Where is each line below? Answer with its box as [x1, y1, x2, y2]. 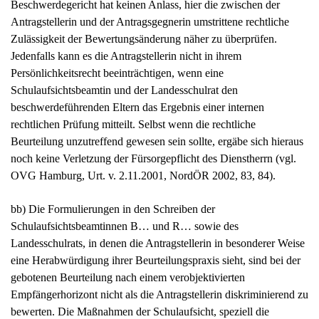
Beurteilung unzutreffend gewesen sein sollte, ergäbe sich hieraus [11, 135, 303, 148]
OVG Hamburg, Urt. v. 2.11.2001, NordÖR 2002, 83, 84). [11, 169, 276, 182]
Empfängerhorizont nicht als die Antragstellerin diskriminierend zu [11, 288, 308, 300]
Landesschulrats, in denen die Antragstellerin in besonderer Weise [11, 236, 305, 249]
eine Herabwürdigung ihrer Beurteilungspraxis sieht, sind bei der [11, 253, 300, 266]
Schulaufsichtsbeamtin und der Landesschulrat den [11, 84, 238, 97]
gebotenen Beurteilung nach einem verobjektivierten [11, 271, 245, 283]
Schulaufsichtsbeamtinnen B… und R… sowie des [11, 219, 239, 232]
